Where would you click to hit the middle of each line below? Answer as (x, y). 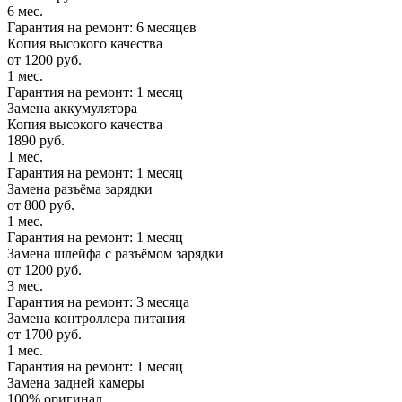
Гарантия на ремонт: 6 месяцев (102, 28)
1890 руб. (36, 141)
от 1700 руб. (44, 335)
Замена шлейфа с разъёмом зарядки (115, 254)
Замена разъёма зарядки (80, 189)
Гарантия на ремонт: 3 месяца (98, 302)
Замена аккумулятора (72, 109)
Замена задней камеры (76, 383)
